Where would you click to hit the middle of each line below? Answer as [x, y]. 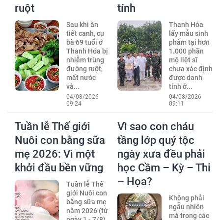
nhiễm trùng [85, 60]
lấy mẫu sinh [188, 34]
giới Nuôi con [86, 193]
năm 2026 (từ [87, 211]
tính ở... [180, 87]
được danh [185, 78]
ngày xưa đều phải [161, 154]
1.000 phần [186, 51]
